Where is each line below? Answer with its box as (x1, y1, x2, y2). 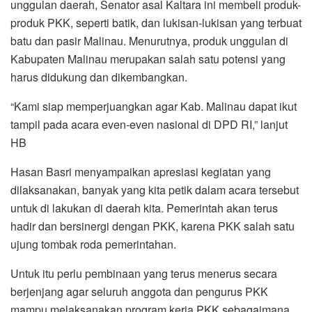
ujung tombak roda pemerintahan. (10, 236, 176, 253)
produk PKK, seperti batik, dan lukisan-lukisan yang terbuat (10, 15, 302, 31)
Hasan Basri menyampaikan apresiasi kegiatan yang (10, 164, 271, 180)
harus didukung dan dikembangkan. (10, 69, 187, 86)
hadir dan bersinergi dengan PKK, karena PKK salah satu (10, 218, 295, 235)
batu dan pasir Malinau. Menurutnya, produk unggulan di (10, 33, 288, 49)
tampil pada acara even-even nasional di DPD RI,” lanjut (10, 116, 288, 133)
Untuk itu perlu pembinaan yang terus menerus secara (10, 265, 277, 282)
